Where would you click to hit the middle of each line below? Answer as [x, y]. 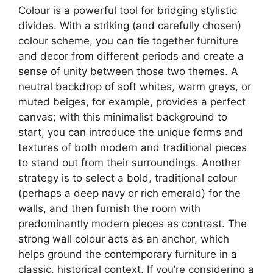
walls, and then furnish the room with [109, 208]
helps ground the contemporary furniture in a [128, 254]
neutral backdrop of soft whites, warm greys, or [135, 86]
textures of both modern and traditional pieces [133, 147]
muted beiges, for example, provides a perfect [132, 101]
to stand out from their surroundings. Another [129, 162]
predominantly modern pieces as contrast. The [133, 223]
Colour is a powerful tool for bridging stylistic [128, 10]
